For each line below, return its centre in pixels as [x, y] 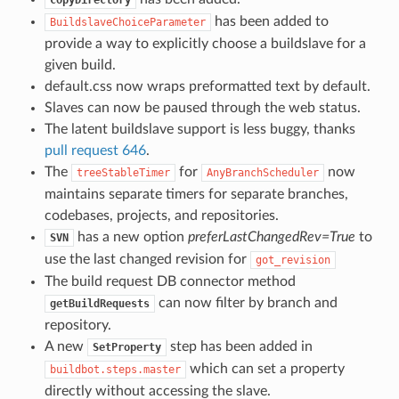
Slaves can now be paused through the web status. [202, 107]
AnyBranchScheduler [262, 172]
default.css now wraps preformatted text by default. [207, 86]
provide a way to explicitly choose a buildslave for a [205, 43]
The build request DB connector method [170, 281]
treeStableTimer [123, 172]
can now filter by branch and [246, 302]
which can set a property [265, 368]
